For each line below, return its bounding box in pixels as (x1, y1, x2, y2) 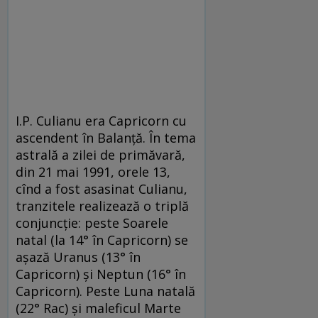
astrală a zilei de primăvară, (16, 146, 185, 164)
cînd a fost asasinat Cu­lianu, (16, 180, 187, 198)
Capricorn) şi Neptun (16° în (16, 265, 186, 283)
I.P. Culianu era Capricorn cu (16, 112, 187, 130)
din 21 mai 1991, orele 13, (16, 163, 170, 181)
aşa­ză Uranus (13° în (16, 248, 141, 266)
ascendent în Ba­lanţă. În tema (16, 129, 196, 147)
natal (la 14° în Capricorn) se (16, 231, 188, 249)
